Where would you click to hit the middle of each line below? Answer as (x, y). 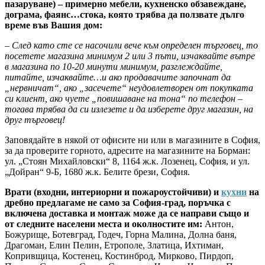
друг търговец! (35, 120)
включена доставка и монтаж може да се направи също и (127, 214)
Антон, (218, 224)
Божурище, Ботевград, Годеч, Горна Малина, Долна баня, (121, 235)
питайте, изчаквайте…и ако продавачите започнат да (118, 77)
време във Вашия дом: (54, 25)
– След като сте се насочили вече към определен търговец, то (131, 46)
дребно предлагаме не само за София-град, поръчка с (118, 203)
